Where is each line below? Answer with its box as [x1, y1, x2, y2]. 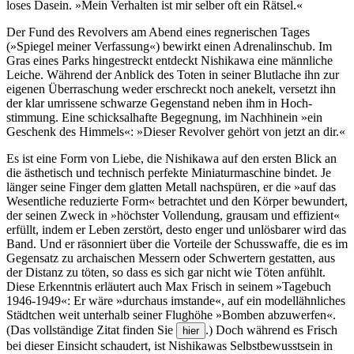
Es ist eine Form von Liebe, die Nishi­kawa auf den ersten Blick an [6, 151, 337, 165]
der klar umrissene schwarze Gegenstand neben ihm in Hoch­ [6, 96, 312, 110]
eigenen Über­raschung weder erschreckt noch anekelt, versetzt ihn [6, 81, 336, 96]
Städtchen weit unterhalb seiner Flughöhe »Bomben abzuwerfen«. [6, 307, 336, 322]
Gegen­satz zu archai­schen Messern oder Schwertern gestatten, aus [6, 250, 335, 265]
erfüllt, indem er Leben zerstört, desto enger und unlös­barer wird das [6, 222, 346, 236]
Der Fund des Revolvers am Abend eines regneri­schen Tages [6, 24, 310, 39]
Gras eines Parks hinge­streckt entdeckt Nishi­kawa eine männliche [6, 53, 333, 67]
